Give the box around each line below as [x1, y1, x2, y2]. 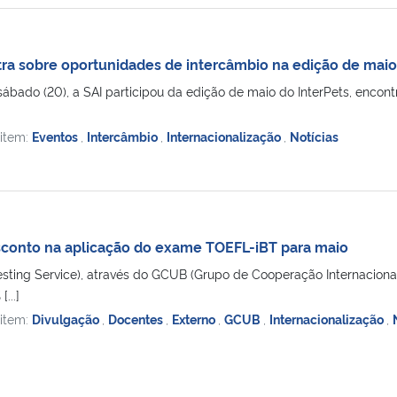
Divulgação [31, 309, 102, 327]
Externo [171, 309, 218, 327]
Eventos [31, 127, 81, 144]
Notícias [289, 127, 339, 144]
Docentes [107, 309, 166, 327]
